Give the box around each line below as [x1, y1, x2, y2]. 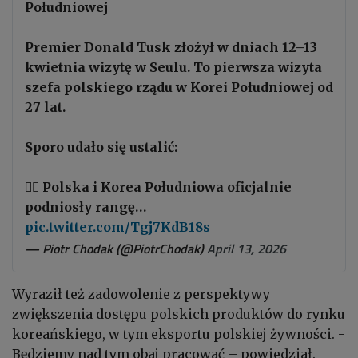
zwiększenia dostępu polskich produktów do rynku [12, 306, 345, 323]
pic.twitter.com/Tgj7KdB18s [25, 219, 210, 236]
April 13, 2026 [207, 239, 286, 259]
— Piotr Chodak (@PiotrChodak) [25, 239, 207, 259]
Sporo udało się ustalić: [25, 139, 177, 156]
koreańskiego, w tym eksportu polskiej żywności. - [12, 326, 344, 343]
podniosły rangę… [25, 199, 146, 216]
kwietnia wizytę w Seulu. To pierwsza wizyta [25, 59, 322, 76]
